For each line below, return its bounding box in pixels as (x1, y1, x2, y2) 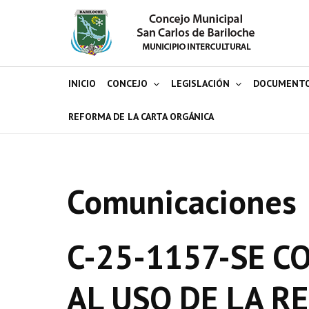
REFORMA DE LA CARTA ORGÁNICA (68, 110, 214, 123)
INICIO (68, 77, 96, 90)
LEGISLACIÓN (171, 77, 230, 90)
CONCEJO (107, 77, 148, 90)
